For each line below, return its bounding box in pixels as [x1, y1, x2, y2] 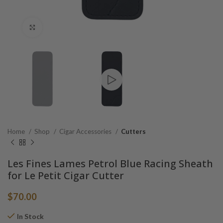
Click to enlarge [42, 23, 92, 31]
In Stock [17, 212, 44, 221]
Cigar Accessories [59, 127, 113, 136]
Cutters [121, 127, 146, 136]
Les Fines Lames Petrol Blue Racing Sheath [7, 157, 213, 171]
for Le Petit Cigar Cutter [7, 169, 124, 183]
